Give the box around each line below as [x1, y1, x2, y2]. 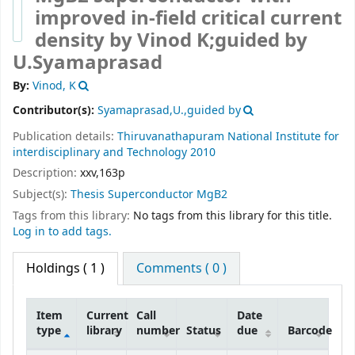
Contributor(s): [13, 101, 97, 119]
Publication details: [13, 128, 117, 145]
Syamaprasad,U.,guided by [97, 101, 241, 119]
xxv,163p [80, 165, 125, 182]
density [35, 26, 109, 55]
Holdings [26, 258, 80, 278]
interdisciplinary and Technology [13, 143, 187, 161]
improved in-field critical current [35, 4, 342, 33]
